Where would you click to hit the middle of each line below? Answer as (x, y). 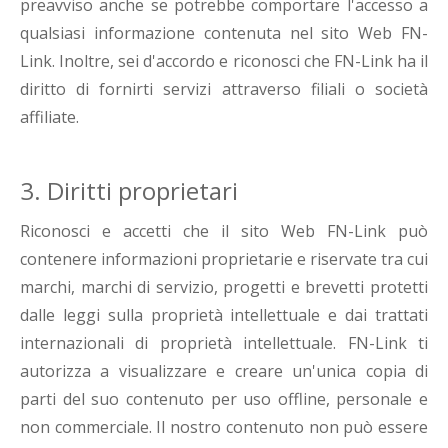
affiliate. (49, 117)
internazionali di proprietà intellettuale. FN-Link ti (224, 343)
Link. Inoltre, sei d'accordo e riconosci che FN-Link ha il (224, 61)
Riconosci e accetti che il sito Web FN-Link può (224, 231)
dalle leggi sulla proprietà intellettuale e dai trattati (224, 315)
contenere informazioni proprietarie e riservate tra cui (224, 259)
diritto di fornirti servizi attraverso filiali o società (224, 89)
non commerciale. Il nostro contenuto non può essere (224, 427)
